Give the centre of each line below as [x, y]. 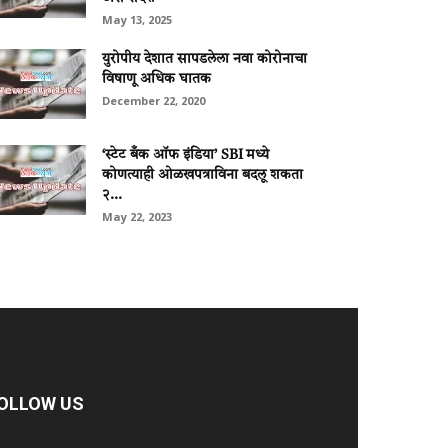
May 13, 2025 [137, 19]
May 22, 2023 [137, 216]
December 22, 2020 [153, 100]
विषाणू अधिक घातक [156, 79]
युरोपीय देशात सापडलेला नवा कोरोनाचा [204, 59]
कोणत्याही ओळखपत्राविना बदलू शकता [202, 175]
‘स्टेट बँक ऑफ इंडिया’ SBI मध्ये [185, 155]
